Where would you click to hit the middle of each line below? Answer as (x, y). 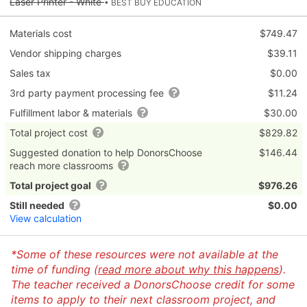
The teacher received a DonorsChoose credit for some (153, 285)
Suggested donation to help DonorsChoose (106, 153)
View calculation (46, 219)
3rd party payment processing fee (88, 93)
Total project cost (50, 133)
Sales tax (30, 73)
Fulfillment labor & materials (72, 113)
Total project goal (50, 186)
